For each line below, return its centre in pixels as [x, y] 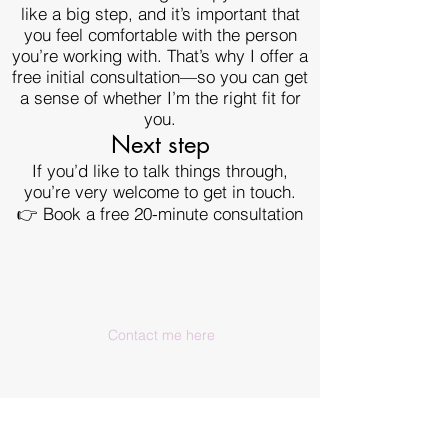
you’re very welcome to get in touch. [160, 191]
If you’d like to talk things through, [160, 170]
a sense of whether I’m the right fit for [160, 97]
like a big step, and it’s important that [160, 13]
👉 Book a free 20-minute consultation [160, 213]
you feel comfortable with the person [160, 34]
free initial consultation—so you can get [160, 76]
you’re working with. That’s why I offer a [160, 55]
